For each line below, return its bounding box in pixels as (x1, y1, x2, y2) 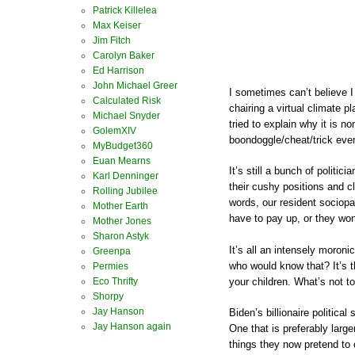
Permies (93, 261, 128, 272)
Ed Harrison (93, 65, 144, 76)
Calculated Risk (93, 95, 161, 106)
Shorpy (93, 291, 124, 302)
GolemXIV (93, 125, 136, 136)
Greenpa (93, 246, 131, 257)
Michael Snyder (93, 110, 160, 121)
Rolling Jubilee (93, 185, 158, 197)
